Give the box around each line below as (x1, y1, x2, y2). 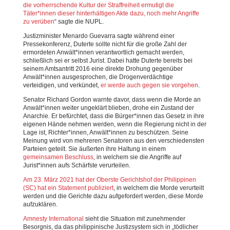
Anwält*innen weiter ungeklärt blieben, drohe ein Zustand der (23, 104, 194, 111)
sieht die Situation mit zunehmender (83, 215, 185, 222)
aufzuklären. (23, 201, 57, 208)
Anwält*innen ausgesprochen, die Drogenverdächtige (23, 73, 173, 81)
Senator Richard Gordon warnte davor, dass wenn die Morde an (23, 96, 201, 103)
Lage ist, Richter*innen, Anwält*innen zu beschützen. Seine (23, 129, 188, 136)
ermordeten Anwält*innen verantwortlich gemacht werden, (23, 49, 184, 56)
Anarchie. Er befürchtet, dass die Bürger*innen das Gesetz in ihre (23, 112, 204, 120)
